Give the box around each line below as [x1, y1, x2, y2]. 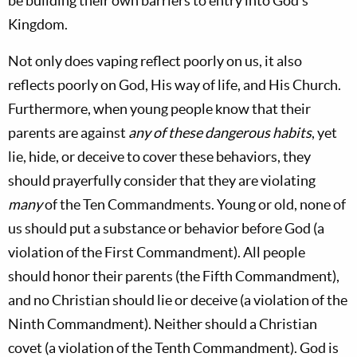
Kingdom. [8, 16, 68, 33]
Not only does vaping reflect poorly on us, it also [8, 53, 302, 69]
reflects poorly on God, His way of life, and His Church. [8, 76, 341, 93]
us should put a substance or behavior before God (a [8, 220, 324, 237]
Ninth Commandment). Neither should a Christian [8, 316, 317, 332]
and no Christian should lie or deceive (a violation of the [8, 292, 347, 308]
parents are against [8, 124, 128, 141]
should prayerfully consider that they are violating [8, 172, 316, 189]
